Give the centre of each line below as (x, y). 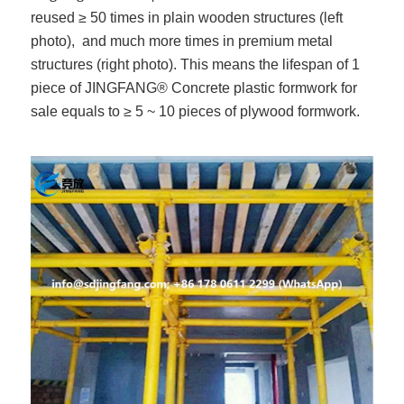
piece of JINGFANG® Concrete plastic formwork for (194, 88)
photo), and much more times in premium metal (182, 41)
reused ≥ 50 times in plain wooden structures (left (187, 18)
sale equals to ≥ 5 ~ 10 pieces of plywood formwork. (196, 112)
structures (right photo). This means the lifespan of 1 (196, 65)
